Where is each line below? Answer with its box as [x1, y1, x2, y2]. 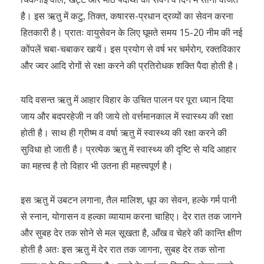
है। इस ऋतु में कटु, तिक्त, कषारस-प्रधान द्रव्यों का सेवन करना [21, 9, 233, 22]
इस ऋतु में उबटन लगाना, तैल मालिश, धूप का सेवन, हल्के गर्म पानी [21, 193, 237, 206]
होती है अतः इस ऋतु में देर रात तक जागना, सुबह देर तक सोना [21, 243, 225, 256]
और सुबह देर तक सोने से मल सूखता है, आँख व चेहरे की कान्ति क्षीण [21, 226, 242, 239]
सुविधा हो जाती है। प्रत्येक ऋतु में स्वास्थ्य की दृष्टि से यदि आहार [21, 143, 236, 156]
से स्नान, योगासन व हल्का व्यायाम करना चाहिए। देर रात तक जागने [21, 210, 242, 223]
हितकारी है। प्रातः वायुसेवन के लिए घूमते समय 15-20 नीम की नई [21, 26, 242, 39]
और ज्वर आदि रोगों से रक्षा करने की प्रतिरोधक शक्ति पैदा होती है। [21, 59, 239, 72]
